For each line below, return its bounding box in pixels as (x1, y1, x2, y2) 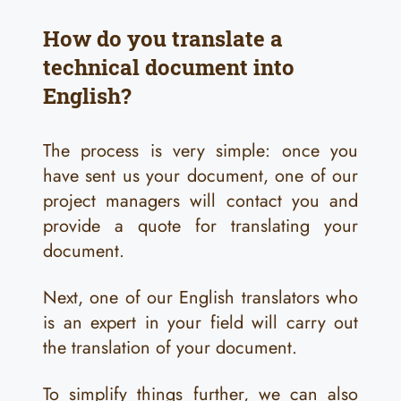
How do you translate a (43, 24, 283, 53)
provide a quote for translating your (43, 213, 358, 239)
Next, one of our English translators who (43, 285, 358, 311)
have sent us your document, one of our (43, 163, 358, 189)
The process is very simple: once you (43, 138, 358, 164)
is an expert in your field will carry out (43, 310, 358, 336)
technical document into (43, 53, 294, 81)
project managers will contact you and (43, 188, 358, 214)
